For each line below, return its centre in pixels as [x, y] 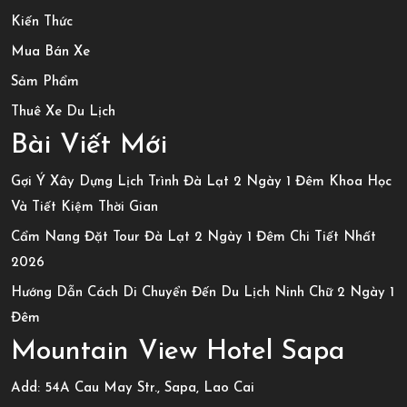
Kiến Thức [42, 22]
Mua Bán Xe [50, 52]
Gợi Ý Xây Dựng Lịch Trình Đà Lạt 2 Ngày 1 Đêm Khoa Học [201, 182]
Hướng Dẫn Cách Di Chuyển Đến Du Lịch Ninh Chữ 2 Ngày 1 [203, 293]
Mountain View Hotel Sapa [178, 352]
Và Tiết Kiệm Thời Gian [84, 208]
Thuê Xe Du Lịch [63, 112]
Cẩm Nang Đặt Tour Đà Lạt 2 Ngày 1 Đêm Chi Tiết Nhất [194, 238]
